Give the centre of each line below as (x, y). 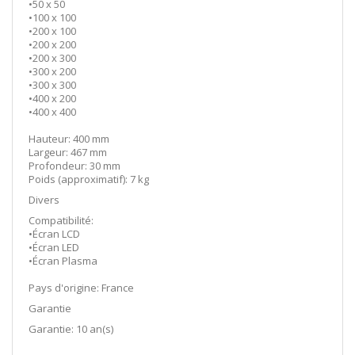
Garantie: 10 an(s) (71, 328)
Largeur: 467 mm (68, 152)
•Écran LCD (54, 233)
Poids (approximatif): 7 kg (89, 179)
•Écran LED (54, 247)
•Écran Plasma (63, 260)
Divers (44, 199)
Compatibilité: (61, 220)
